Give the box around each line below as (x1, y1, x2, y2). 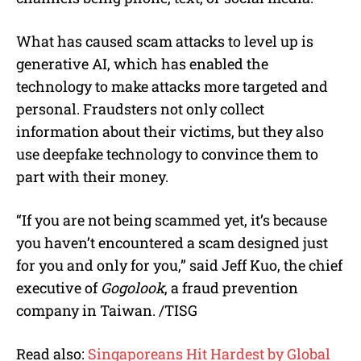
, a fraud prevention (164, 278, 298, 298)
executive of (16, 278, 101, 298)
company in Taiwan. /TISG (16, 301, 197, 321)
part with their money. (16, 167, 168, 187)
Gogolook (101, 278, 164, 298)
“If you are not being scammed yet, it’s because (16, 210, 327, 230)
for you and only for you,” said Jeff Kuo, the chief (16, 255, 342, 276)
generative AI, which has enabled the (16, 54, 268, 74)
